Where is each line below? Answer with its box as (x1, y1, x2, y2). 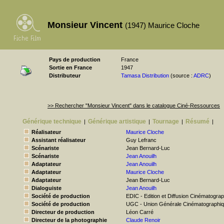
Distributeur (49, 72, 80, 78)
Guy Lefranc (126, 137, 156, 143)
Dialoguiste (31, 185, 61, 191)
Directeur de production (31, 209, 94, 215)
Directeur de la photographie (31, 217, 107, 223)
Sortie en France (49, 64, 92, 70)
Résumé (185, 118, 209, 125)
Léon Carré (126, 209, 153, 215)
